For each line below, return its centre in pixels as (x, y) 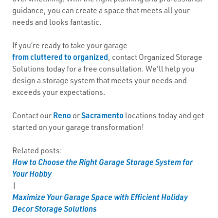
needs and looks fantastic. (57, 22)
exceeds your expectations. (59, 92)
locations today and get (164, 115)
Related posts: (37, 150)
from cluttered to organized (60, 57)
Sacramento (102, 115)
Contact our (33, 115)
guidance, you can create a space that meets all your (101, 10)
